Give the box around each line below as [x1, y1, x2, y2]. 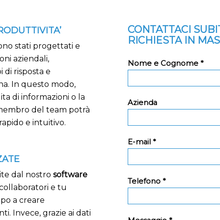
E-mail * [128, 137, 156, 147]
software [53, 170, 87, 180]
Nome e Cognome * [128, 59, 204, 68]
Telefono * [128, 177, 166, 186]
